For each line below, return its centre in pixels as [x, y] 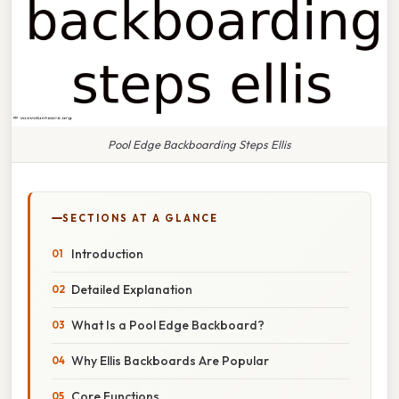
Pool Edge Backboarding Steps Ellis [199, 144]
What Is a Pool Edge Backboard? [168, 325]
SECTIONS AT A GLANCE [140, 218]
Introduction [107, 253]
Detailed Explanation [132, 289]
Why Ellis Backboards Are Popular [170, 360]
